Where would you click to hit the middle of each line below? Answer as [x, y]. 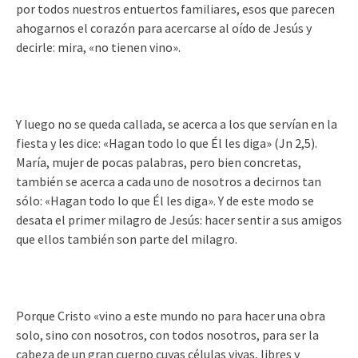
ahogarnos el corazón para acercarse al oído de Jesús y [164, 28]
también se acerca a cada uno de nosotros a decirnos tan [169, 181]
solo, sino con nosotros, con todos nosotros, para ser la [167, 335]
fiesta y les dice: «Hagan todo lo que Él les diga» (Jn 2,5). [167, 143]
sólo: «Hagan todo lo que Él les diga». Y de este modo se [165, 201]
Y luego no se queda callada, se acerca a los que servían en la [177, 124]
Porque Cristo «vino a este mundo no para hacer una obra [171, 316]
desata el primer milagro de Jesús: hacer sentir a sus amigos [179, 220]
